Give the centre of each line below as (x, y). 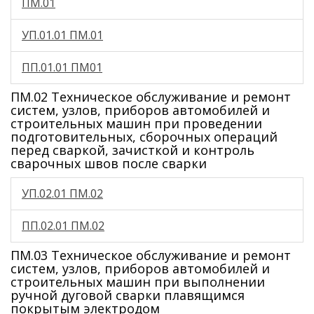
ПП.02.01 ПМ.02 (63, 226)
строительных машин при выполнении (138, 282)
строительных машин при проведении (136, 123)
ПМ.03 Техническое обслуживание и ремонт (151, 255)
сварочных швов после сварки (109, 163)
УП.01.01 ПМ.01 (62, 35)
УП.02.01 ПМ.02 (62, 193)
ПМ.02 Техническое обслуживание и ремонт (151, 97)
